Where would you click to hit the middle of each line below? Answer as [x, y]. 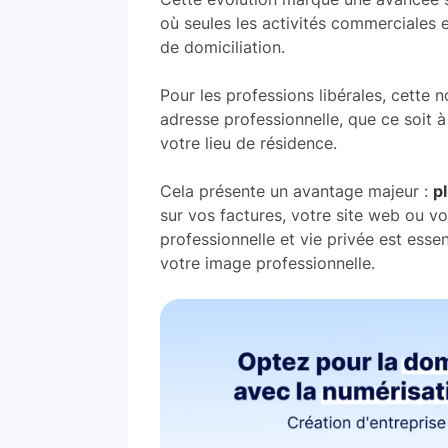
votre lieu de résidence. [248, 143]
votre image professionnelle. [267, 263]
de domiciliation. [222, 47]
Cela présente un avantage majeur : [296, 191]
